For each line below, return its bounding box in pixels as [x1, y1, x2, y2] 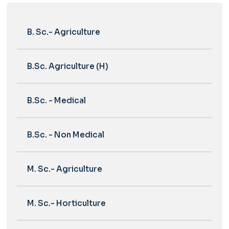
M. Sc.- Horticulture [27, 198, 106, 208]
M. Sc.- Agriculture [27, 164, 102, 174]
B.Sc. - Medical [27, 95, 86, 105]
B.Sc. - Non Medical [27, 129, 104, 140]
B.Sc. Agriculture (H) [27, 61, 108, 71]
